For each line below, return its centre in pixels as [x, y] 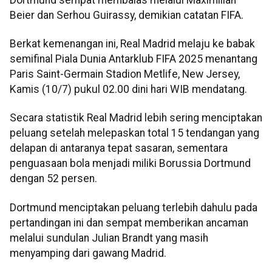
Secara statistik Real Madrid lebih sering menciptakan [136, 118]
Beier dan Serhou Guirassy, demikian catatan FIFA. [127, 15]
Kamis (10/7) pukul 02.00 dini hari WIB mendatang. [128, 89]
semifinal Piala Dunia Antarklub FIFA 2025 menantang [134, 59]
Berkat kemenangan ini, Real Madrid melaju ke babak [132, 43]
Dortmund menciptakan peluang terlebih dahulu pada [134, 207]
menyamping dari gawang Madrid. [88, 253]
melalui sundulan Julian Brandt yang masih [109, 238]
